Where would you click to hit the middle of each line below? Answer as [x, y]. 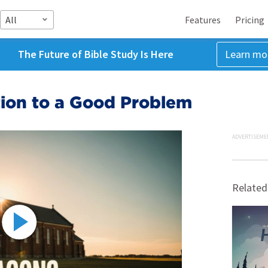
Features [203, 19]
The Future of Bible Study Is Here [95, 54]
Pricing [250, 19]
